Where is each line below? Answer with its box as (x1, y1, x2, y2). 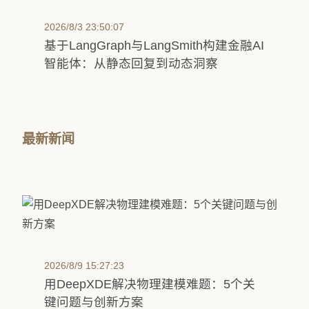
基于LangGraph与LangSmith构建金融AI (44, 39, 264, 52)
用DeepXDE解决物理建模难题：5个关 (44, 277, 255, 291)
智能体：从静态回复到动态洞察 (44, 57, 218, 70)
